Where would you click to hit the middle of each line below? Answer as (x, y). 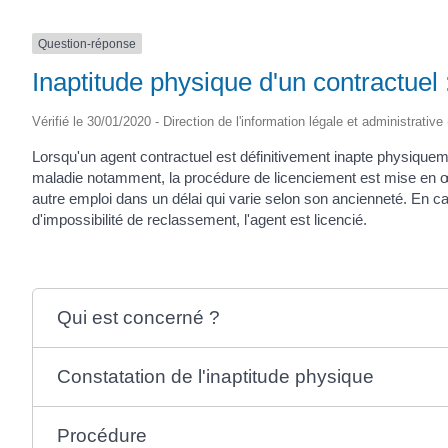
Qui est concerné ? (138, 317)
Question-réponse (87, 43)
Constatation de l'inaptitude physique (215, 376)
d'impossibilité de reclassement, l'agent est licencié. (199, 219)
